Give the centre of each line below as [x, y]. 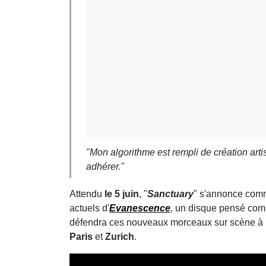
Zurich [120, 236]
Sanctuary [170, 194]
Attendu [87, 194]
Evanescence [140, 208]
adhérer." [105, 166]
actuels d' [89, 208]
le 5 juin [122, 194]
